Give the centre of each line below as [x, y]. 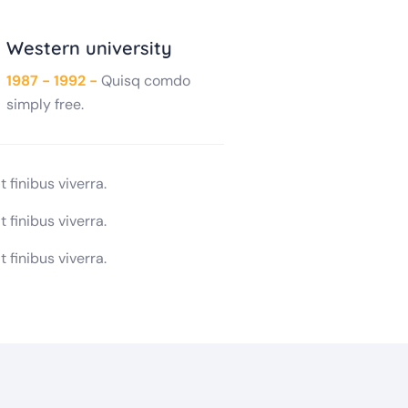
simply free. [46, 104]
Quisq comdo [146, 81]
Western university [90, 48]
